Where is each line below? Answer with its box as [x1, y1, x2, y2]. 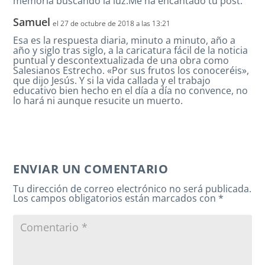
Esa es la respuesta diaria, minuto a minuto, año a [13, 34, 236, 47]
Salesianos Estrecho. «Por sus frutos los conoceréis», [13, 64, 250, 77]
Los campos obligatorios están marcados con [13, 192, 219, 205]
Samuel [13, 15, 51, 30]
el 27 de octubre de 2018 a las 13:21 [53, 18, 171, 29]
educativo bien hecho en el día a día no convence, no [13, 84, 248, 98]
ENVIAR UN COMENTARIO [13, 161, 169, 177]
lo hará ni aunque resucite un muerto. [13, 94, 183, 108]
